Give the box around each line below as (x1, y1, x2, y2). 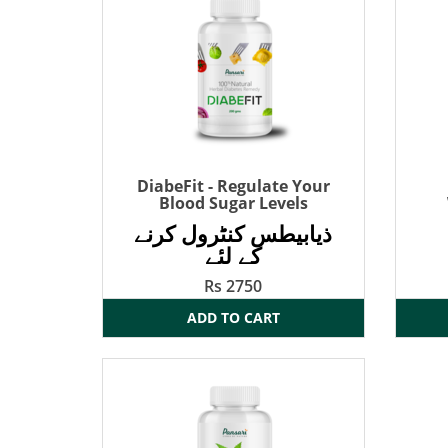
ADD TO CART (186, 308, 280, 328)
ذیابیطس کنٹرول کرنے (134, 218, 333, 249)
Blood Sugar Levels (158, 192, 308, 215)
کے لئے (205, 240, 262, 271)
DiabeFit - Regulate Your (136, 175, 330, 198)
